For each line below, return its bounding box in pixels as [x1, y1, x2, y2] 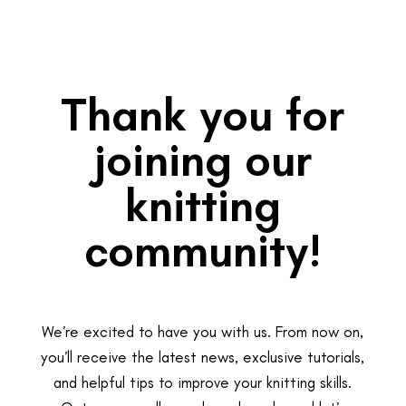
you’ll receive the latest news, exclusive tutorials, [41, 347, 365, 366]
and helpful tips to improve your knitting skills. [53, 372, 353, 391]
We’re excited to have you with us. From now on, [42, 322, 364, 341]
